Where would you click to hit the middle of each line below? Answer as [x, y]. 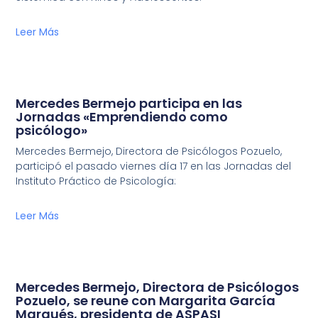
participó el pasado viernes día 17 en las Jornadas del [154, 166]
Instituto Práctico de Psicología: [96, 181]
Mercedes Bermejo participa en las [129, 104]
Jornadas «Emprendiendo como [122, 117]
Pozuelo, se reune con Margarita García [146, 301]
